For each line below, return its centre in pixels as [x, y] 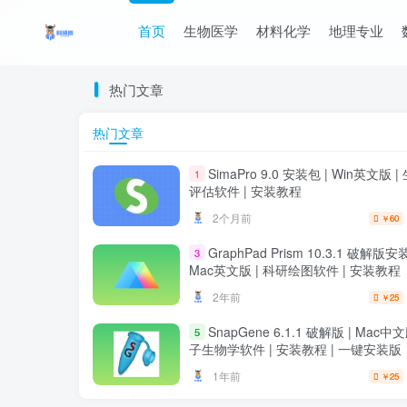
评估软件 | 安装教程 [245, 191]
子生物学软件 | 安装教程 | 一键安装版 [295, 349]
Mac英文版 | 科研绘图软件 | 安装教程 [295, 270]
